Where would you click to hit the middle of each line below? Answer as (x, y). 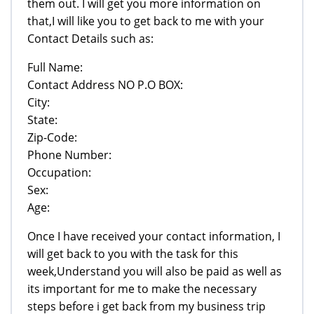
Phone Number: (69, 155)
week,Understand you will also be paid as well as (155, 271)
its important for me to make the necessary (142, 288)
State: (42, 120)
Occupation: (59, 172)
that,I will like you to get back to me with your (146, 21)
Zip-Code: (52, 137)
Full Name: (55, 67)
